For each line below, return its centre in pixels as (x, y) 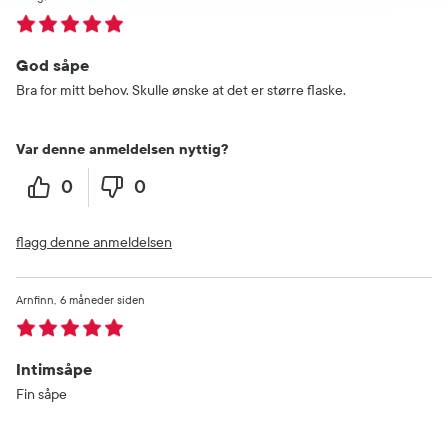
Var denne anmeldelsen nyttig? (122, 149)
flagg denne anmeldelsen (94, 242)
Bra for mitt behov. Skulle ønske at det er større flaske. (181, 90)
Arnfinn (35, 299)
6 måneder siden (102, 299)
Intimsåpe (54, 369)
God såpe (52, 65)
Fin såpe (41, 394)
